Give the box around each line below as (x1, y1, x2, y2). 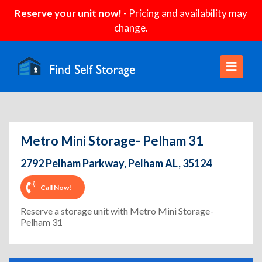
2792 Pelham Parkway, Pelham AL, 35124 (20, 157, 212, 170)
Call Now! (40, 182, 71, 192)
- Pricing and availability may (122, 7, 247, 19)
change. (114, 22, 148, 34)
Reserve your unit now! (15, 7, 122, 19)
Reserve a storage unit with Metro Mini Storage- (20, 205, 213, 216)
